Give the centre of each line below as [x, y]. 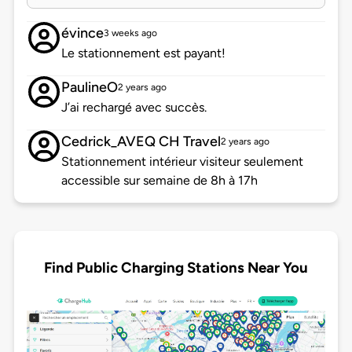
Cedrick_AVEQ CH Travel [141, 142]
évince [82, 33]
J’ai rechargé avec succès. [134, 108]
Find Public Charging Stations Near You [176, 267]
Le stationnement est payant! [143, 53]
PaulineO [89, 88]
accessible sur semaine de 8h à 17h [159, 181]
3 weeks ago [130, 33]
